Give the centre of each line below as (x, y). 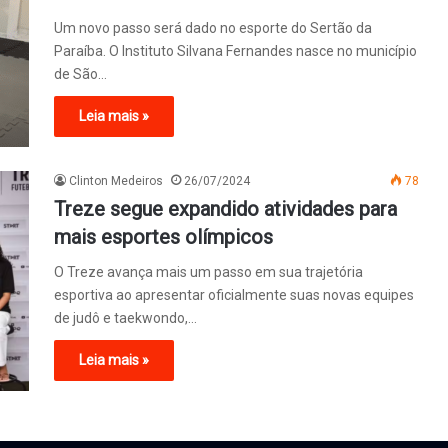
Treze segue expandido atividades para (225, 209)
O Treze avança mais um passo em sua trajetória (208, 272)
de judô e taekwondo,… (125, 318)
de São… (80, 74)
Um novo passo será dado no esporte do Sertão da (213, 28)
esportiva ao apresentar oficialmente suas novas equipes (234, 295)
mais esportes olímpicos (163, 237)
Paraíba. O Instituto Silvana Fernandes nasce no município (235, 51)
